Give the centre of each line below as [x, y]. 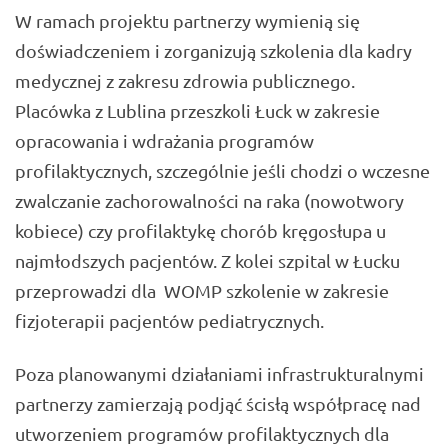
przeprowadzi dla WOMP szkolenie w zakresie [202, 291]
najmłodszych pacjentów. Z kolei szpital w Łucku [207, 261]
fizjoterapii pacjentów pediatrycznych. [169, 321]
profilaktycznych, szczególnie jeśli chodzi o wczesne [222, 171]
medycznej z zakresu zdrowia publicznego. [185, 81]
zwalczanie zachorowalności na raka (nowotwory [209, 201]
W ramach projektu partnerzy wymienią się [187, 21]
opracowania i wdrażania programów [164, 141]
